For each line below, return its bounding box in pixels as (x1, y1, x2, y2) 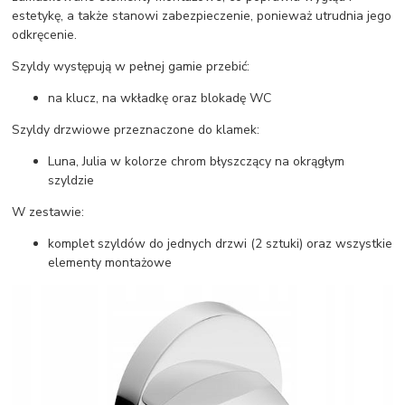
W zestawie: (12, 202, 85, 221)
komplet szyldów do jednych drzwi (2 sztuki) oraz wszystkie (48, 234, 393, 252)
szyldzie (48, 171, 95, 189)
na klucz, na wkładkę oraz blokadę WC (48, 89, 272, 107)
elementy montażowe (48, 253, 173, 271)
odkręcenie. (12, 25, 78, 43)
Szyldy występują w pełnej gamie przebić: (12, 57, 250, 75)
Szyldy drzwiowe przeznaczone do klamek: (12, 120, 260, 138)
